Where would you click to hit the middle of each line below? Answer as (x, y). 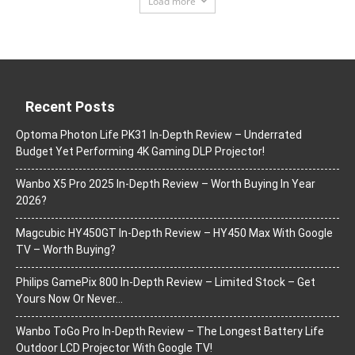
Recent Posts (70, 106)
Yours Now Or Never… (69, 298)
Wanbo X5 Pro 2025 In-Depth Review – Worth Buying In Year (166, 183)
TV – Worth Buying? (66, 249)
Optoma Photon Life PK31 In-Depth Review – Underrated (159, 134)
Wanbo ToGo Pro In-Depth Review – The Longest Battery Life (170, 331)
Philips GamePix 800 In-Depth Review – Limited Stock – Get (166, 282)
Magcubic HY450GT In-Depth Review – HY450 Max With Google (174, 233)
